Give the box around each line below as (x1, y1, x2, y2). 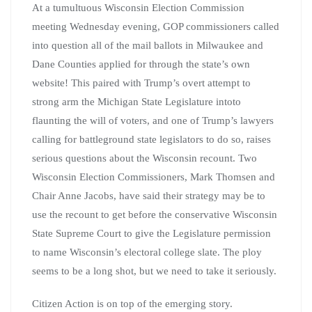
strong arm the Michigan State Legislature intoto (32, 95, 241, 107)
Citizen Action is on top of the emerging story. (32, 297, 233, 309)
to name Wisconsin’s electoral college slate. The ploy (32, 246, 262, 258)
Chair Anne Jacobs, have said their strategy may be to (32, 189, 265, 201)
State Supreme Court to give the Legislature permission (32, 227, 271, 239)
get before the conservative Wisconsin (112, 208, 277, 220)
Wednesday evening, (70, 20, 163, 32)
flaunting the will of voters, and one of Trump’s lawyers (32, 114, 274, 126)
